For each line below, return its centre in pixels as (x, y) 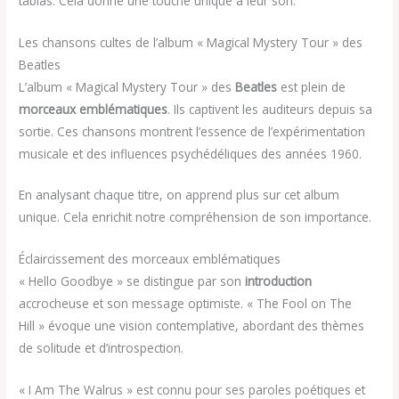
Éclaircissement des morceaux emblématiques (150, 259)
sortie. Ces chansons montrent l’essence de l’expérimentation (192, 131)
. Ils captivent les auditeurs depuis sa (270, 109)
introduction (279, 281)
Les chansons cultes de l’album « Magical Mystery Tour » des (191, 42)
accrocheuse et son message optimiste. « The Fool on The (186, 304)
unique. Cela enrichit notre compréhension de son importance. (195, 217)
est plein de (312, 86)
